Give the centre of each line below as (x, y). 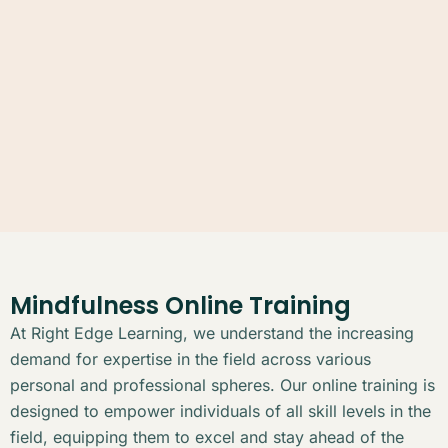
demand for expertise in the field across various (190, 359)
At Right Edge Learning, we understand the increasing (212, 333)
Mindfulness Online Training (180, 306)
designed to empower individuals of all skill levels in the (220, 411)
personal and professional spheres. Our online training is (222, 385)
